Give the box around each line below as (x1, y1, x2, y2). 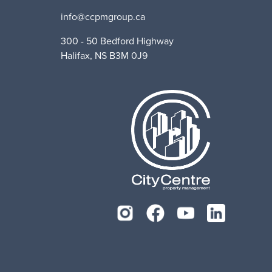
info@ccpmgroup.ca (61, 10, 145, 24)
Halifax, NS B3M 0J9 (61, 49, 148, 63)
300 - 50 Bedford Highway (61, 34, 174, 48)
